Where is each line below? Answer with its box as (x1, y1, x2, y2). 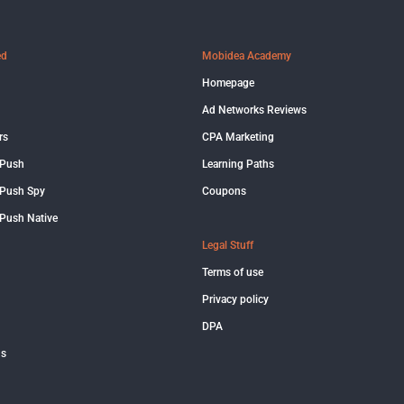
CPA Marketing (202, 131, 274, 144)
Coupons (202, 185, 246, 198)
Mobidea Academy (202, 50, 291, 63)
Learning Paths (202, 158, 274, 171)
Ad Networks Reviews (202, 104, 307, 117)
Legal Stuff (202, 239, 253, 252)
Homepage (202, 77, 254, 90)
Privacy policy (202, 293, 269, 307)
